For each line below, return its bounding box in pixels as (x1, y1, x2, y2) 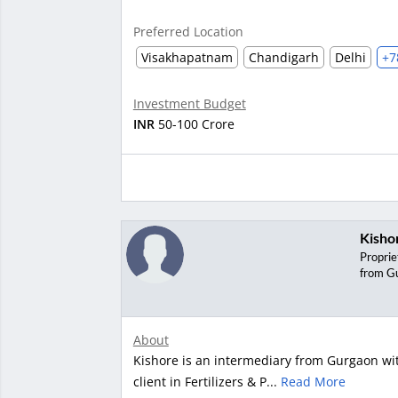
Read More (280, 373, 346, 391)
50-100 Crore (154, 115, 235, 133)
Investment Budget (132, 95, 246, 113)
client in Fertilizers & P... (132, 373, 281, 391)
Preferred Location (132, 23, 243, 41)
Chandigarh (248, 49, 319, 67)
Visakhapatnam (140, 49, 233, 67)
